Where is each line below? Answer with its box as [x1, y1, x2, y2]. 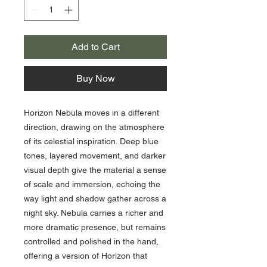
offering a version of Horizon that [24, 250, 147, 260]
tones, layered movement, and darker [24, 150, 166, 160]
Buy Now [76, 72, 115, 84]
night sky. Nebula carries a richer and [24, 207, 163, 218]
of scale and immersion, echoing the [24, 179, 160, 189]
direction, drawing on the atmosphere [24, 122, 164, 132]
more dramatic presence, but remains [24, 222, 166, 232]
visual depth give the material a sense [24, 164, 166, 175]
